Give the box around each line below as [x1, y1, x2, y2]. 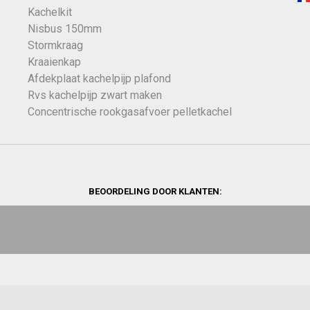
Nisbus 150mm [27, 22, 102, 35]
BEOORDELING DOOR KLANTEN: [88, 186, 222, 197]
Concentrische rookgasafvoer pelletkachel [27, 105, 232, 118]
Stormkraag [27, 39, 83, 52]
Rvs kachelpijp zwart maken [27, 89, 162, 102]
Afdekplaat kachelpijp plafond [27, 72, 171, 85]
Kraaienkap [27, 55, 81, 69]
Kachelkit [27, 6, 72, 19]
